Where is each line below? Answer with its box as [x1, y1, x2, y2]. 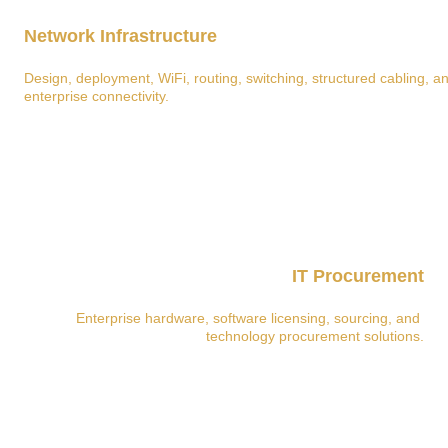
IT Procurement [292, 266, 425, 286]
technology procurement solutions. [206, 328, 425, 344]
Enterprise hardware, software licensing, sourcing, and [76, 310, 425, 326]
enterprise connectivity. [24, 88, 170, 104]
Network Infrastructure [24, 26, 218, 46]
